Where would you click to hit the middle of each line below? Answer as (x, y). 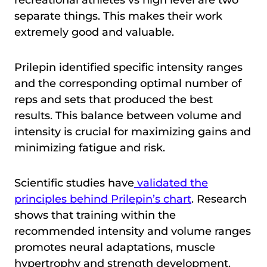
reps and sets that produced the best (114, 100)
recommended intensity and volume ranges (133, 232)
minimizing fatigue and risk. (90, 148)
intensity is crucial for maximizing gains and (133, 132)
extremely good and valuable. (94, 32)
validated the (171, 183)
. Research (219, 199)
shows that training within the (95, 215)
